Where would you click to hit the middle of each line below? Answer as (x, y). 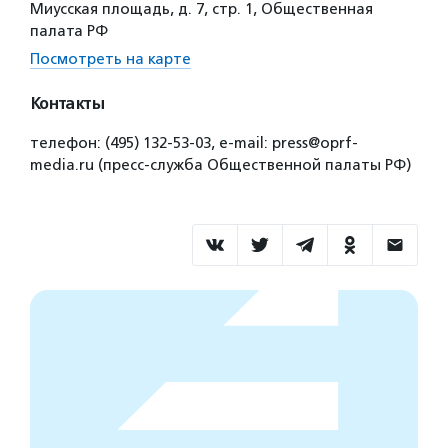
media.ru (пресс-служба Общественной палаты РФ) (220, 165)
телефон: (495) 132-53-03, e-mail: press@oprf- (194, 143)
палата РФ (69, 31)
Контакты (67, 104)
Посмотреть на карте (110, 59)
